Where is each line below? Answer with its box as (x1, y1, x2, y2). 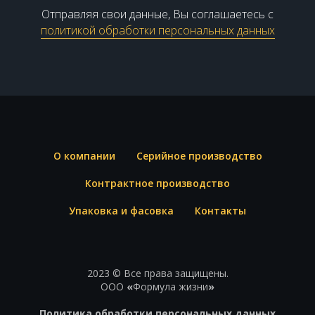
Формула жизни (133, 279, 208, 293)
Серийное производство (136, 148, 262, 162)
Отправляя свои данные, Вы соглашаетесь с (41, 6, 274, 22)
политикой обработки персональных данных (40, 22, 275, 38)
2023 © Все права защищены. (86, 266, 229, 280)
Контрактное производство (85, 176, 230, 190)
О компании (53, 148, 115, 162)
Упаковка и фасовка (69, 203, 174, 217)
